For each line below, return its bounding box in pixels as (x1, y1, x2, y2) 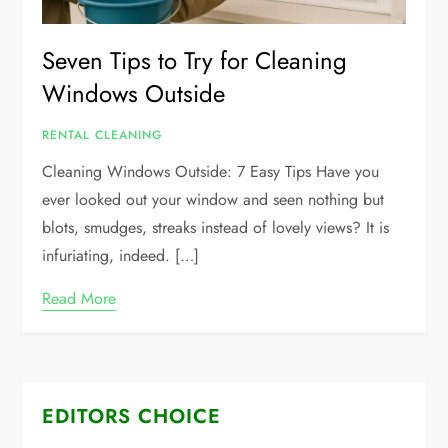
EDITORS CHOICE (42, 401, 222, 431)
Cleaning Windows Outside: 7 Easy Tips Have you (42, 159, 380, 183)
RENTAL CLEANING (42, 125, 163, 144)
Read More (42, 286, 117, 310)
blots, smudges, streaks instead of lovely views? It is (42, 215, 390, 239)
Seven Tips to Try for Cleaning (42, 42, 348, 78)
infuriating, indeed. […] (42, 243, 200, 267)
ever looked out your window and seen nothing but (42, 187, 385, 211)
